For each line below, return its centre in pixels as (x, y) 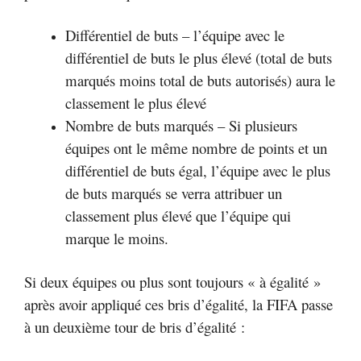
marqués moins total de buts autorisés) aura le (200, 81)
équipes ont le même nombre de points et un (196, 148)
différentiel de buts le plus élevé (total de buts (199, 58)
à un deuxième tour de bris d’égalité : (135, 326)
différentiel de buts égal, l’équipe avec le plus (198, 171)
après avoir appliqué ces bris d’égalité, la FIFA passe (178, 304)
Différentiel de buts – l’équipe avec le (175, 35)
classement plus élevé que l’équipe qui (178, 216)
